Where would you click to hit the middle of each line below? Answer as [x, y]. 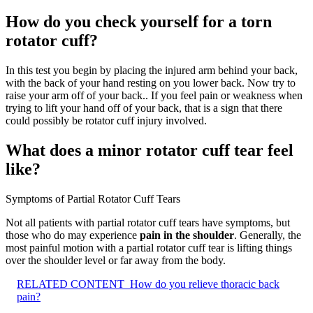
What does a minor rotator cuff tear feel [150, 151]
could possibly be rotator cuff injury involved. [106, 121]
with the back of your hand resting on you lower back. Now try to [151, 83]
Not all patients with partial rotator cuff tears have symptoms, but [148, 223]
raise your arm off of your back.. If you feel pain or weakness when [154, 96]
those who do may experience [73, 235]
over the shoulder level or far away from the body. [116, 261]
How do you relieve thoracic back [205, 284]
